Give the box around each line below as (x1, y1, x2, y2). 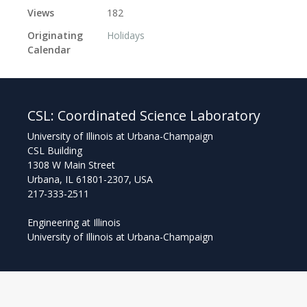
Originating (27, 29, 83, 42)
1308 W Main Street (27, 158, 115, 172)
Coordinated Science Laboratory (58, 106, 260, 125)
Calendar (27, 43, 71, 57)
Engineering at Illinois (27, 216, 121, 230)
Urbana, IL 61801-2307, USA (27, 173, 153, 186)
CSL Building (27, 144, 82, 158)
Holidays (107, 29, 145, 42)
